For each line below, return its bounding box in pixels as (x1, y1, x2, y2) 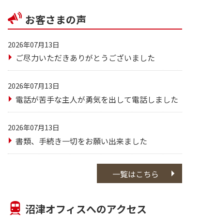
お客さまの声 (25, 12, 86, 27)
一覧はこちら (112, 168, 159, 180)
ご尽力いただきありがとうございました (15, 52, 155, 64)
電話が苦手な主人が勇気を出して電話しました (15, 93, 178, 106)
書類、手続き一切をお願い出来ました (15, 135, 147, 147)
